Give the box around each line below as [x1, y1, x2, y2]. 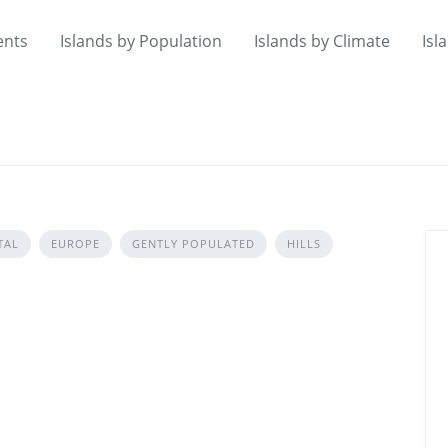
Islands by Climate [254, 30, 390, 53]
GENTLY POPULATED [132, 236, 255, 251]
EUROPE [51, 236, 100, 251]
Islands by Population [60, 30, 222, 53]
